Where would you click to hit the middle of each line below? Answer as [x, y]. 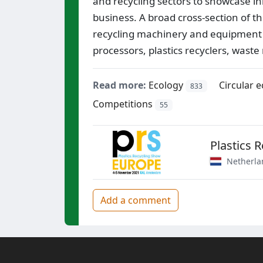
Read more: [119, 85]
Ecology [166, 85]
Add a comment [136, 200]
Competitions [123, 104]
